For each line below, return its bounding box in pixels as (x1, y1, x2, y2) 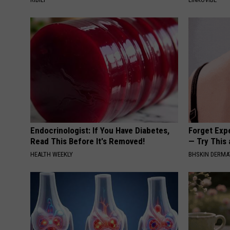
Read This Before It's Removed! (30, 136, 145, 146)
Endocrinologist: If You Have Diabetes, (30, 125, 169, 136)
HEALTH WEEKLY (30, 150, 73, 158)
